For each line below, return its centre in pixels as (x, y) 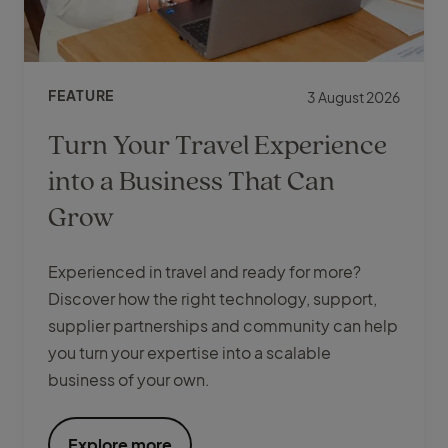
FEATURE (81, 95)
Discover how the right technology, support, (212, 299)
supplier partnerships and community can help (223, 326)
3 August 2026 (353, 97)
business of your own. (129, 380)
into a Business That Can (191, 180)
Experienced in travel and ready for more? (204, 272)
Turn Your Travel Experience (217, 144)
